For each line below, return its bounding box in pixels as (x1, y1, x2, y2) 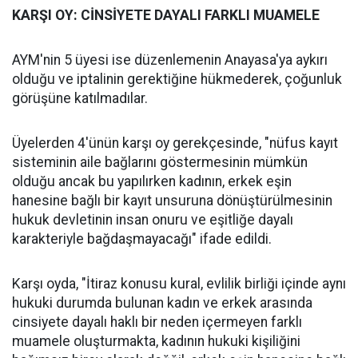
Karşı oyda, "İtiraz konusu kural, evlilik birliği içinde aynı (12, 276, 346, 292)
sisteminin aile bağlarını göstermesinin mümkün (12, 154, 308, 170)
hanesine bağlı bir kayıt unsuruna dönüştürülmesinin (12, 193, 332, 209)
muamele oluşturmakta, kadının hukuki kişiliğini (12, 333, 300, 349)
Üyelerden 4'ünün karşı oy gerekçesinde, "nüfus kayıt (12, 135, 338, 151)
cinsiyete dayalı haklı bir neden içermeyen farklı (12, 314, 302, 330)
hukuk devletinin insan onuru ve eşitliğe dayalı (12, 212, 293, 228)
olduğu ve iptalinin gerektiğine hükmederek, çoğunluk (12, 71, 342, 87)
